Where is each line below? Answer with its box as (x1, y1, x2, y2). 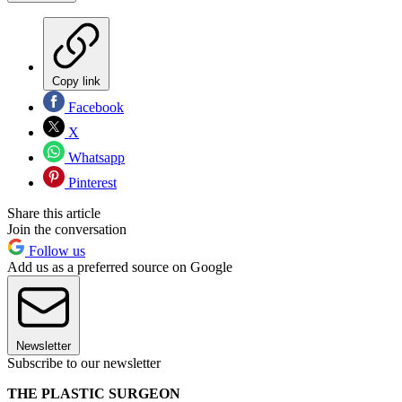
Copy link (52, 74, 100, 88)
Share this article (7, 205, 100, 221)
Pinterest (65, 174, 117, 190)
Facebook (65, 99, 124, 115)
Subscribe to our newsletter (7, 354, 161, 371)
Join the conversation (7, 221, 127, 237)
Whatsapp (65, 149, 125, 165)
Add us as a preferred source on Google (7, 258, 232, 275)
